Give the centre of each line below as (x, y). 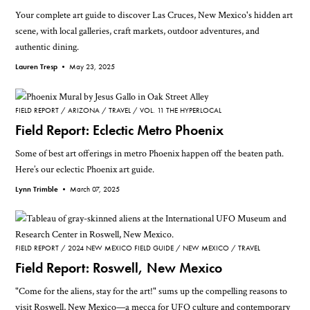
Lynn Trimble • (43, 189)
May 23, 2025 (92, 67)
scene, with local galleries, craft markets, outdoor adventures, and (138, 31)
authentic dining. (47, 47)
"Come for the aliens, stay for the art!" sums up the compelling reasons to (152, 291)
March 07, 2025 (95, 189)
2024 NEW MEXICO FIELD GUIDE (121, 248)
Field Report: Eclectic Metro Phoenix (120, 130)
